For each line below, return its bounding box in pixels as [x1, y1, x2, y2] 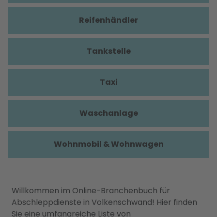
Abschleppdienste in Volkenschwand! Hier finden [12, 197, 197, 208]
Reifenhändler [79, 15, 138, 26]
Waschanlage [79, 108, 138, 119]
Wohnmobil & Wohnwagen [53, 139, 164, 150]
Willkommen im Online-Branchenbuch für [12, 185, 170, 196]
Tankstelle [86, 46, 131, 57]
